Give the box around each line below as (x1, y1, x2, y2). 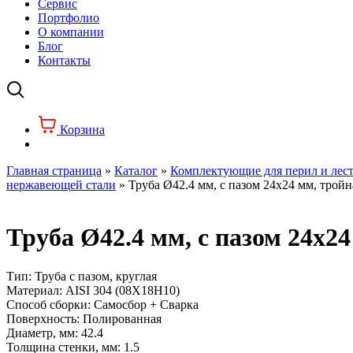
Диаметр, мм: (6, 325, 78, 340)
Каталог (114, 164, 158, 177)
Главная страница (6, 164, 102, 177)
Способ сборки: (6, 297, 91, 311)
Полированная (83, 311, 162, 325)
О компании (38, 25, 104, 39)
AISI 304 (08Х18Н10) (65, 283, 180, 297)
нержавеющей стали (6, 178, 116, 191)
